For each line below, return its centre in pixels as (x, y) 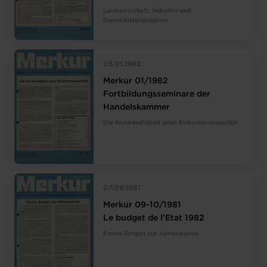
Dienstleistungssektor (136, 21)
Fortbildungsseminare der (157, 94)
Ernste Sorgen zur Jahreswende (151, 234)
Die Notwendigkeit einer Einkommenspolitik (171, 123)
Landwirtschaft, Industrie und (148, 11)
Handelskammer (137, 108)
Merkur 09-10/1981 (142, 205)
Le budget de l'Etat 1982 (154, 218)
